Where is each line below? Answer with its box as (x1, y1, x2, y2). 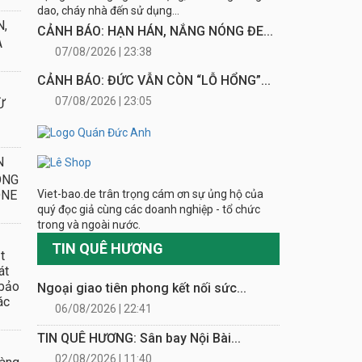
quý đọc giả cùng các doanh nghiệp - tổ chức (37, 202, 260, 216)
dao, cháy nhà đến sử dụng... (37, 3, 179, 17)
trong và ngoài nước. (37, 217, 141, 231)
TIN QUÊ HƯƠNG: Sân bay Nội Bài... (37, 330, 241, 346)
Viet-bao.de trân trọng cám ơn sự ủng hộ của (37, 187, 263, 200)
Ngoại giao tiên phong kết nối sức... (37, 280, 246, 296)
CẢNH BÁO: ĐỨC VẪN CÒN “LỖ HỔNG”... (37, 72, 271, 88)
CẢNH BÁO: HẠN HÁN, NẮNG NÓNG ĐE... (37, 23, 273, 39)
